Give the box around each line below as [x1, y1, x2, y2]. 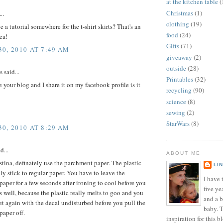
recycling [166, 86, 192, 95]
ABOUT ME [166, 150, 201, 156]
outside [166, 63, 186, 73]
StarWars [166, 119, 190, 128]
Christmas [166, 8, 193, 17]
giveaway [166, 52, 192, 62]
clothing [166, 19, 189, 28]
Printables [166, 75, 193, 84]
